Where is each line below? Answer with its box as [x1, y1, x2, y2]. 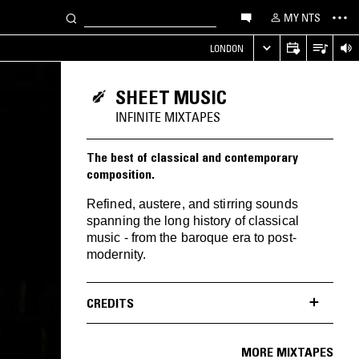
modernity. [87, 248, 146, 261]
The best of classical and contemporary [87, 149, 298, 165]
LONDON [210, 42, 244, 54]
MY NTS [284, 10, 321, 25]
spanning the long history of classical [87, 214, 299, 228]
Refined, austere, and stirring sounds [87, 197, 298, 211]
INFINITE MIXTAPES [115, 109, 220, 125]
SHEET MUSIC [115, 86, 227, 109]
